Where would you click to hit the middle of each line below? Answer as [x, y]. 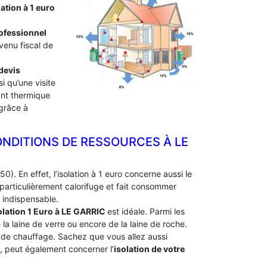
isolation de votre [149, 249]
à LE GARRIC [81, 211]
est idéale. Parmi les [146, 211]
